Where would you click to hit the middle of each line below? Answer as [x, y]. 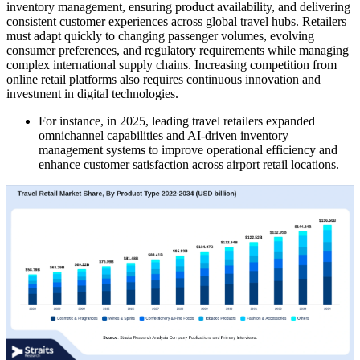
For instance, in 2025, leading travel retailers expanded [177, 121]
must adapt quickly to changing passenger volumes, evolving [160, 35]
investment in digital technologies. [92, 93]
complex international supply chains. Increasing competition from [172, 64]
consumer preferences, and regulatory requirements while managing [178, 50]
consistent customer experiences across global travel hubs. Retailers [176, 21]
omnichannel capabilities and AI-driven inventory [164, 135]
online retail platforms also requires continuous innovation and [164, 79]
